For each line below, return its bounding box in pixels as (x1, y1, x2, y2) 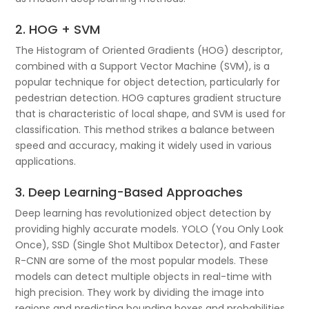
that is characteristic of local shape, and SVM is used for (15, 106, 286, 121)
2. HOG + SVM (15, 20, 101, 38)
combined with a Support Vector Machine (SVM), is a (15, 59, 270, 73)
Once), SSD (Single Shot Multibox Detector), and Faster (15, 237, 281, 252)
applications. (15, 154, 77, 168)
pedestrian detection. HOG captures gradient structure (15, 90, 282, 105)
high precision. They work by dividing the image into (15, 285, 265, 299)
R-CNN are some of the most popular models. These (15, 253, 269, 268)
